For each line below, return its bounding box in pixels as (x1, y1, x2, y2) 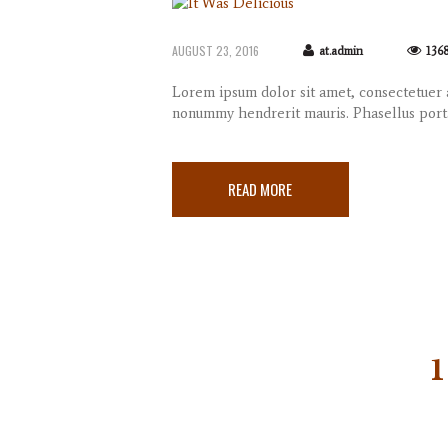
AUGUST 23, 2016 (172, 42, 259, 60)
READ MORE (228, 178, 293, 200)
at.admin (318, 44, 363, 59)
